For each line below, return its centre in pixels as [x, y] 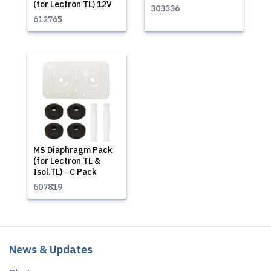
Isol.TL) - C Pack [65, 172]
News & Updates [51, 250]
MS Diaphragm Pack [73, 150]
